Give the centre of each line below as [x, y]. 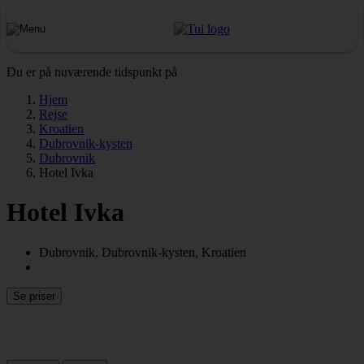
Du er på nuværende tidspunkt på [92, 72]
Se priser [34, 296]
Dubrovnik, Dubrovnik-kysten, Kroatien [143, 252]
